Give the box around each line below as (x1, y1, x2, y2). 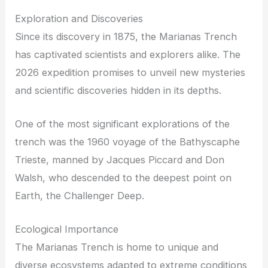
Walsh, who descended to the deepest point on (15, 172, 232, 184)
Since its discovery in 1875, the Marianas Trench (15, 30, 237, 42)
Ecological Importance (15, 223, 119, 236)
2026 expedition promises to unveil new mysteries (15, 66, 246, 78)
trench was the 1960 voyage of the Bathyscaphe (15, 136, 240, 148)
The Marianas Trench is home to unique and (15, 241, 219, 254)
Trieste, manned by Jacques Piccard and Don (15, 154, 225, 166)
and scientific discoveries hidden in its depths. (15, 84, 222, 96)
